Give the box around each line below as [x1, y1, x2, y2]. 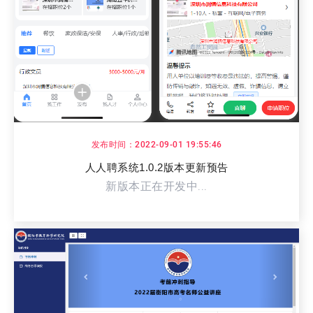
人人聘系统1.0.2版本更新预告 [85, 161, 228, 174]
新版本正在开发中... [105, 180, 208, 194]
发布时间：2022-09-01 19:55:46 [91, 140, 222, 150]
